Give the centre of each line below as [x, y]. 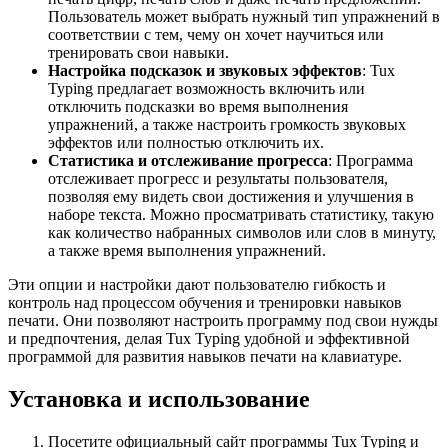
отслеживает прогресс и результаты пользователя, [218, 178]
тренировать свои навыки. [138, 52]
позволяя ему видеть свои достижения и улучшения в [231, 196]
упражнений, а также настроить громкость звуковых [227, 124]
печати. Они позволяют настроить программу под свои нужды [223, 320]
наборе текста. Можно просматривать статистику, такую [241, 214]
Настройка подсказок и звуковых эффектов [205, 70]
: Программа [370, 160]
